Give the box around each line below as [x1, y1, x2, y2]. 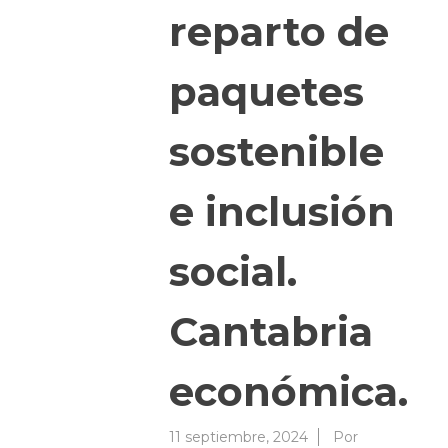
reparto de [169, 6, 389, 56]
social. [169, 246, 297, 296]
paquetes [169, 66, 364, 116]
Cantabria [169, 306, 373, 356]
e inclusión [169, 186, 395, 236]
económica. [169, 366, 408, 416]
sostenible [169, 126, 384, 176]
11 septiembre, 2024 [169, 427, 308, 446]
